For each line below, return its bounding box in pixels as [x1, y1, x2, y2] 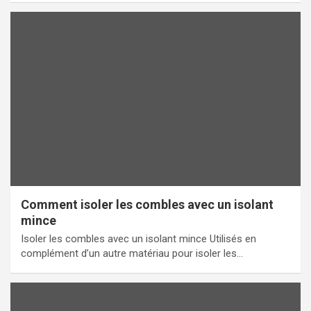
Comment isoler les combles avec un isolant [21, 196, 274, 212]
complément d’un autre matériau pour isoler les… [21, 246, 243, 260]
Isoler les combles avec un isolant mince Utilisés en [21, 232, 256, 245]
